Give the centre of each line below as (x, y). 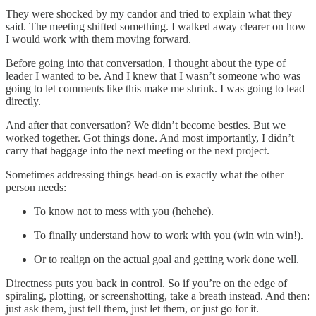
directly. (23, 101)
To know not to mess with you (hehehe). (124, 211)
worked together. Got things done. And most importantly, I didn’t (150, 138)
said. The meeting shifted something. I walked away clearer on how (156, 26)
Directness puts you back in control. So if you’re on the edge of (146, 283)
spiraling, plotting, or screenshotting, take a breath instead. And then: (158, 296)
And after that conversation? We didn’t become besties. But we (146, 125)
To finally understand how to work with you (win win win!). (169, 235)
